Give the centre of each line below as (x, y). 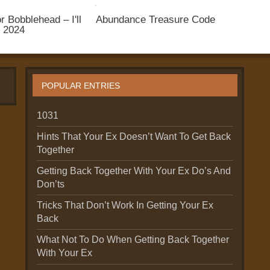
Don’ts (51, 184)
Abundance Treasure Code (155, 20)
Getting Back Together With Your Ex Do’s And (134, 171)
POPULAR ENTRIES (80, 85)
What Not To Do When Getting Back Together (133, 240)
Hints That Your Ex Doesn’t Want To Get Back (134, 137)
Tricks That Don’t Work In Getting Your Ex (125, 206)
